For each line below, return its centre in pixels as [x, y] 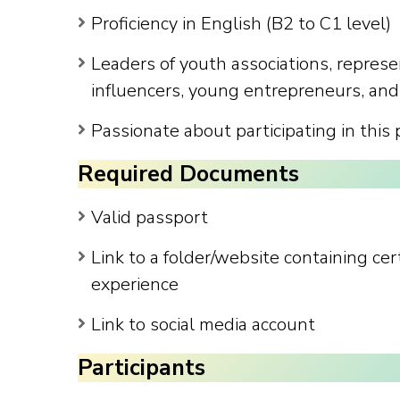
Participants [142, 368]
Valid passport [150, 217]
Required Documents [188, 175]
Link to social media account [203, 324]
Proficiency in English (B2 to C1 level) [241, 23]
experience [135, 284]
